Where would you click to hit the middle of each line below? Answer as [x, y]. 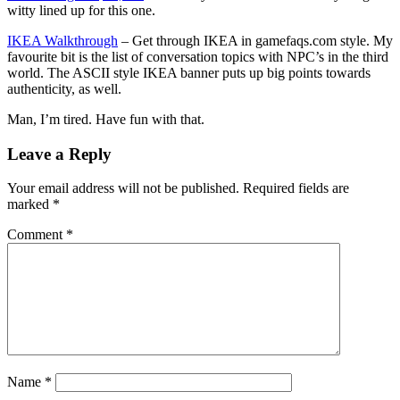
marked [30, 204]
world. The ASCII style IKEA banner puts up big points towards [189, 73]
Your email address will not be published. [123, 188]
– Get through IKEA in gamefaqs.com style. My [255, 41]
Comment [37, 235]
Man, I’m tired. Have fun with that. [106, 120]
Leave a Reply [59, 154]
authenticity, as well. [64, 89]
